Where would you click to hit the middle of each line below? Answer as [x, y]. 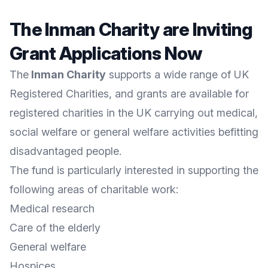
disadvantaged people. [66, 151]
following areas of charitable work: [94, 189]
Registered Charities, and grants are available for [129, 94]
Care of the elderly [55, 228]
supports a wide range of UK [177, 74]
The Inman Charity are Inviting [131, 29]
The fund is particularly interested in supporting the [134, 170]
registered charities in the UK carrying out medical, [134, 113]
